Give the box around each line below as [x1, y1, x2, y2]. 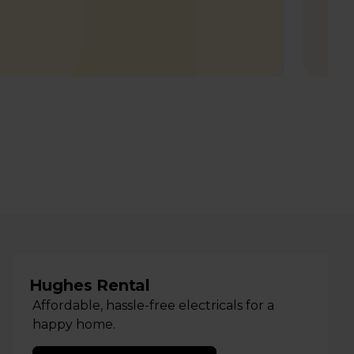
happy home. [32, 317, 115, 333]
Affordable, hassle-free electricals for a [32, 298, 274, 314]
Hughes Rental [28, 276, 150, 296]
